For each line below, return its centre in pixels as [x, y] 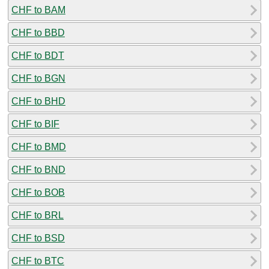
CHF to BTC [38, 261]
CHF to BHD [38, 101]
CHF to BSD [38, 238]
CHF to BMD [39, 147]
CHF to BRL [38, 215]
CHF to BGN [38, 78]
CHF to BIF [35, 124]
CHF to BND [38, 169]
